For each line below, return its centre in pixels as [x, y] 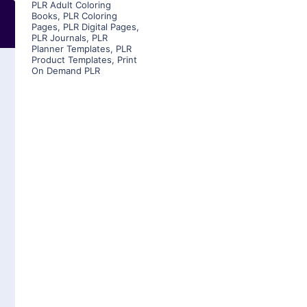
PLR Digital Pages [100, 27]
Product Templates [72, 60]
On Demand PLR [66, 71]
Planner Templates [71, 49]
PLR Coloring [90, 16]
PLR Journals [59, 38]
